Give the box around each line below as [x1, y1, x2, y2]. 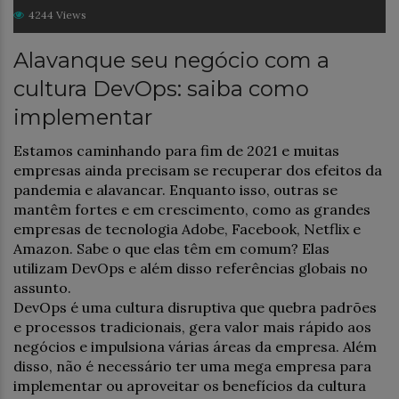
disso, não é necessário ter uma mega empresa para [13, 356, 371, 375]
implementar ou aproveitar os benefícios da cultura [13, 376, 366, 395]
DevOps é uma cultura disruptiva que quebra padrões [13, 297, 377, 316]
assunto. [13, 278, 71, 297]
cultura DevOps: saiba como [13, 75, 309, 102]
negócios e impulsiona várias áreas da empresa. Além [13, 337, 377, 355]
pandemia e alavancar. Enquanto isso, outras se [13, 180, 338, 199]
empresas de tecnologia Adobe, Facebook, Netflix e [13, 219, 361, 238]
